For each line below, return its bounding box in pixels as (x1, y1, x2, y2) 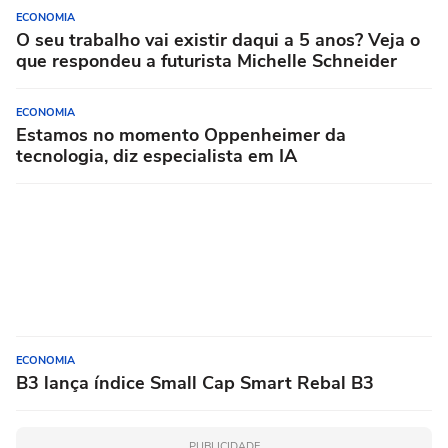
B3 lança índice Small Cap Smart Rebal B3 (16, 371, 374, 396)
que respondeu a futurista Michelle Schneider (16, 49, 397, 74)
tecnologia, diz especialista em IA (16, 144, 297, 169)
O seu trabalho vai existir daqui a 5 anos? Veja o (16, 28, 420, 53)
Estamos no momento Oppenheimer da (16, 123, 346, 148)
